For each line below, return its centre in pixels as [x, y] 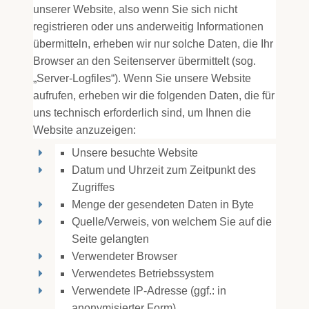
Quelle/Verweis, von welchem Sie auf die [172, 222]
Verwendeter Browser [124, 256]
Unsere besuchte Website [135, 153]
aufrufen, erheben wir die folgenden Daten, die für [154, 96]
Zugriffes [93, 187]
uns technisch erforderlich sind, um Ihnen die [142, 113]
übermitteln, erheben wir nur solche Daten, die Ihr [153, 44]
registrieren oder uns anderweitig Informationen [148, 27]
